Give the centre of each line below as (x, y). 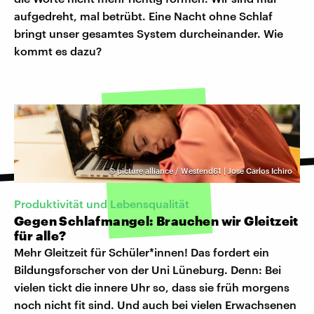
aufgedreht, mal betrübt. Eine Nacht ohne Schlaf (143, 16)
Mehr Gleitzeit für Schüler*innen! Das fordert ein (142, 252)
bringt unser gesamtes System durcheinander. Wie (149, 34)
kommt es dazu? (58, 51)
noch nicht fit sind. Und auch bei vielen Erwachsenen (155, 305)
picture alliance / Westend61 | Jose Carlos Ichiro (205, 171)
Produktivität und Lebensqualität (102, 204)
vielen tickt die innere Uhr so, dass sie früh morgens (152, 287)
